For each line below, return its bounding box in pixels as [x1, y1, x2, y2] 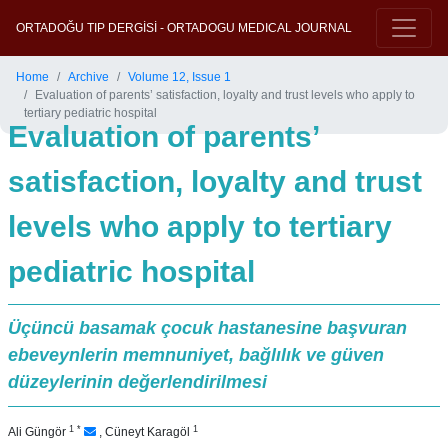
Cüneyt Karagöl [105, 425, 193, 439]
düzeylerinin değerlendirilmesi [8, 372, 267, 392]
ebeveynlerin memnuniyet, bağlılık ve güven [8, 345, 384, 365]
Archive [68, 70, 109, 84]
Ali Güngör [8, 425, 69, 439]
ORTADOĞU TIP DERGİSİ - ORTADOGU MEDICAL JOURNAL [16, 21, 352, 35]
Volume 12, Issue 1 [128, 70, 231, 84]
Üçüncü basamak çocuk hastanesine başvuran [8, 318, 407, 338]
